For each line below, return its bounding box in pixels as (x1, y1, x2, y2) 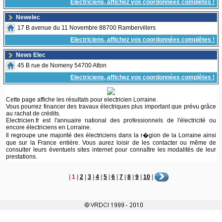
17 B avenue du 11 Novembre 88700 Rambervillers (17, 24, 156, 31)
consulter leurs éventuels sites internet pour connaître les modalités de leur (6, 146, 216, 153)
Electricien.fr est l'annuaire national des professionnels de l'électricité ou (6, 117, 216, 124)
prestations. (6, 153, 37, 160)
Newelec (16, 14, 40, 21)
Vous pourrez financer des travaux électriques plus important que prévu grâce (6, 103, 216, 110)
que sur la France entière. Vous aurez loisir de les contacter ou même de (6, 139, 216, 146)
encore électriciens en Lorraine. (6, 124, 91, 131)
